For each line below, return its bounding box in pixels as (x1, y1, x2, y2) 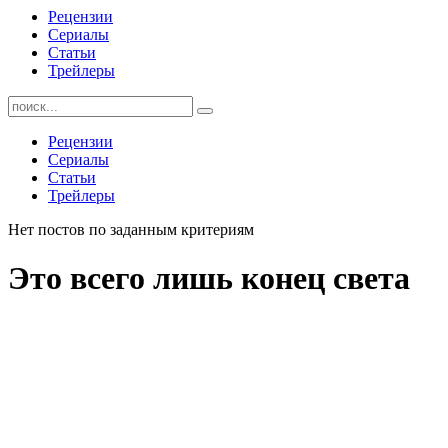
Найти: (7, 95, 55, 112)
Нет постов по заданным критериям (8, 221, 254, 238)
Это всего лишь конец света (8, 260, 410, 297)
